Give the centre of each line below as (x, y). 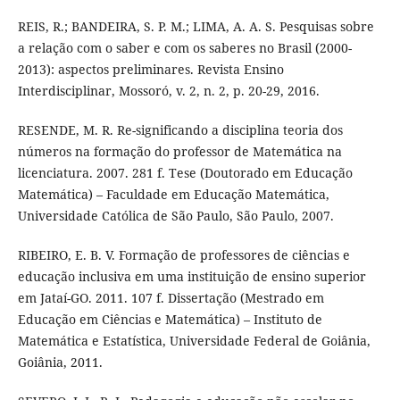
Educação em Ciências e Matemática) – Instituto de (170, 320)
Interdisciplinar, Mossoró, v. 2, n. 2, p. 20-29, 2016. (168, 91)
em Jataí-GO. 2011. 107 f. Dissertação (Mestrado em (171, 298)
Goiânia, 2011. (60, 362)
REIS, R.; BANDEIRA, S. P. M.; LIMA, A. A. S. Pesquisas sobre (196, 27)
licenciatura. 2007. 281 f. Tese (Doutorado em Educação (185, 173)
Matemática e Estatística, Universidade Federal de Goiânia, (194, 341)
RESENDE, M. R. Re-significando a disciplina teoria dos (180, 130)
